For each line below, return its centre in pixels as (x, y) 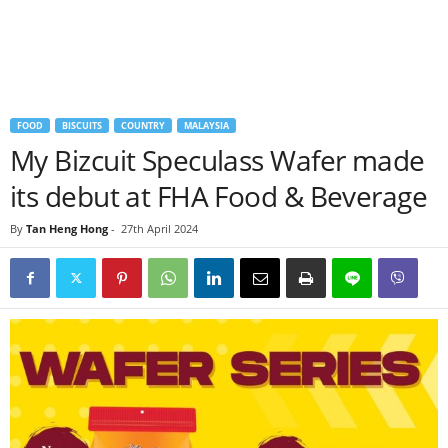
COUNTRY (143, 125)
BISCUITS (82, 125)
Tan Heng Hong (67, 228)
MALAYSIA (206, 125)
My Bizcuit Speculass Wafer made (217, 160)
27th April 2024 (159, 228)
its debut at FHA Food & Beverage (219, 196)
